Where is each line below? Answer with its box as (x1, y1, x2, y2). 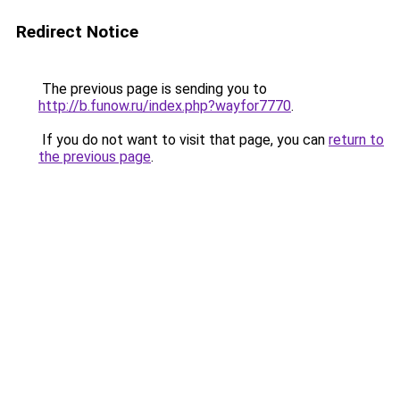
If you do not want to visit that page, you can (38, 131, 329, 148)
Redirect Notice (16, 21, 138, 42)
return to (329, 131, 384, 148)
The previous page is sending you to (38, 80, 267, 97)
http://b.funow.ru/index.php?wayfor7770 (38, 97, 291, 114)
